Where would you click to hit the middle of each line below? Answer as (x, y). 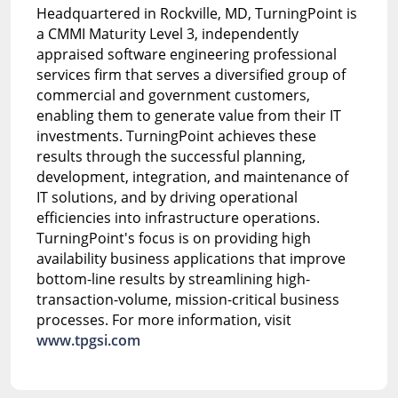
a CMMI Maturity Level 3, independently (167, 33)
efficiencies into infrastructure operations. (178, 217)
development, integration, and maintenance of (192, 176)
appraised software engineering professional (186, 54)
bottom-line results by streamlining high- (173, 279)
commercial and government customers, (173, 95)
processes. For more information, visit (163, 319)
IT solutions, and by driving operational (167, 197)
